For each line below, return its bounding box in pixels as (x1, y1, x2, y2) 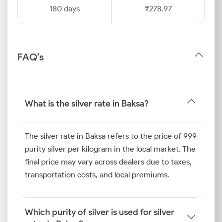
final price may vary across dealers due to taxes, (25, 157, 192, 166)
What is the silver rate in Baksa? (25, 98, 149, 109)
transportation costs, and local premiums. (25, 170, 169, 179)
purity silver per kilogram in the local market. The (25, 144, 196, 154)
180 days (49, 4, 80, 13)
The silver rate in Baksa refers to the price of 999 (25, 131, 197, 141)
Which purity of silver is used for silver (25, 207, 174, 218)
